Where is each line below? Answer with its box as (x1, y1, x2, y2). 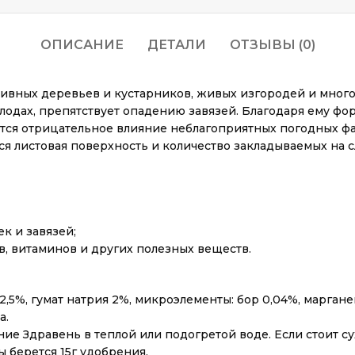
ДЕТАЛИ (147, 37, 206, 52)
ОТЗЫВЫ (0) (229, 37, 315, 52)
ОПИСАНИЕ (40, 37, 124, 52)
